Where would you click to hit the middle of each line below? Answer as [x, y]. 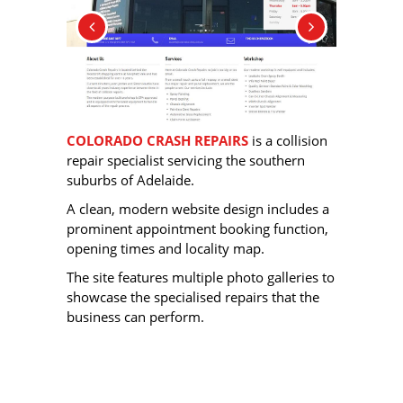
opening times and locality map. [166, 249]
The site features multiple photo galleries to [201, 278]
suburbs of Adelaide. [130, 180]
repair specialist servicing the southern [186, 161]
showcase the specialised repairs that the [193, 297]
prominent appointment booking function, [197, 229]
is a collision [288, 141]
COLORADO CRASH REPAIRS [157, 141]
